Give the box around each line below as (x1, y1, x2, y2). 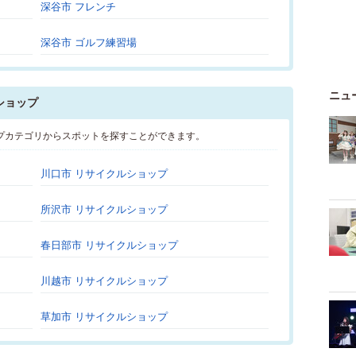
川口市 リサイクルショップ (41, 168, 168, 180)
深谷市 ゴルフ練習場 (41, 37, 137, 48)
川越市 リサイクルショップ (41, 275, 168, 287)
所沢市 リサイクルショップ (41, 203, 168, 215)
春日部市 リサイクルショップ (41, 239, 178, 251)
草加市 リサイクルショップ (41, 311, 168, 323)
